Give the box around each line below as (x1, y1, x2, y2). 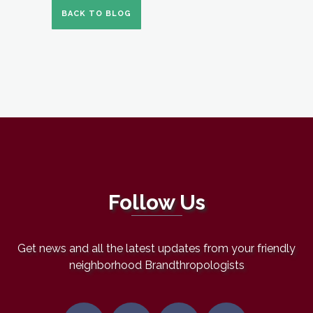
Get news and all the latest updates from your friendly (17, 242, 296, 255)
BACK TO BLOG (61, 8, 131, 18)
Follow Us (108, 190, 205, 214)
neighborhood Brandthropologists (68, 259, 245, 272)
